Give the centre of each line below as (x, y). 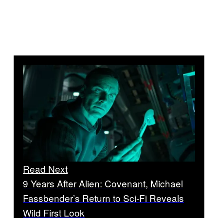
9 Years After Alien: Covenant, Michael (103, 183)
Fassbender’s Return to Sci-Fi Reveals (103, 198)
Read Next (45, 169)
